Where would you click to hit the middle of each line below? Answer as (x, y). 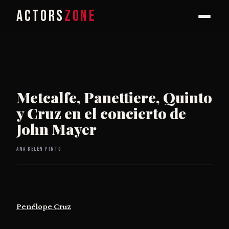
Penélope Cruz (44, 207)
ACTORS (40, 16)
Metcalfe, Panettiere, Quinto (114, 97)
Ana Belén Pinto (39, 149)
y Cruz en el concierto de (101, 113)
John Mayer (56, 129)
